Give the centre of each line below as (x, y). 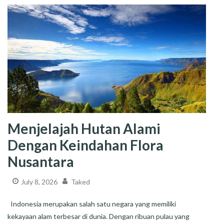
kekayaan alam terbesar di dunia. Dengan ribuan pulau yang (98, 216)
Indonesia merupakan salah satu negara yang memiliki (92, 203)
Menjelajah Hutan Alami (84, 129)
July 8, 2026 (39, 182)
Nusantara (41, 162)
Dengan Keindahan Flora (85, 145)
